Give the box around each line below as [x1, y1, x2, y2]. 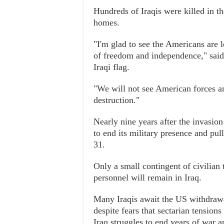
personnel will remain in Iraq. [93, 172, 201, 182]
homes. [93, 17, 119, 27]
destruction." [93, 95, 139, 105]
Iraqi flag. [93, 62, 129, 72]
